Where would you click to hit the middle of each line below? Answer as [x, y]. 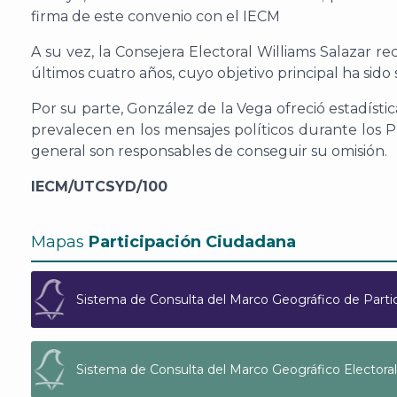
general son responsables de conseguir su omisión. [209, 151]
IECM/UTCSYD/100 [99, 187]
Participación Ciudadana [192, 242]
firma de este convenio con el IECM [156, 16]
